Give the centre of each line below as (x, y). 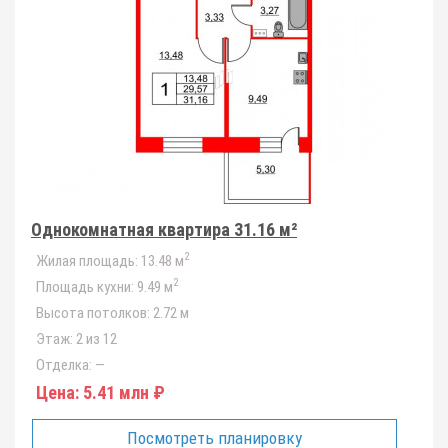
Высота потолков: (93, 313)
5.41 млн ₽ (122, 392)
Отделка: (64, 365)
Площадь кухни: (85, 287)
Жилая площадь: (87, 261)
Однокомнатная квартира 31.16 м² (164, 229)
